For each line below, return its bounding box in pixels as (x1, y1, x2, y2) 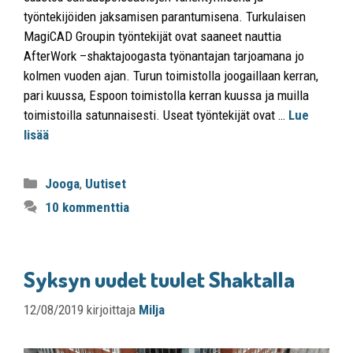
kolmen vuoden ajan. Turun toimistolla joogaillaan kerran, (24, 67, 318, 84)
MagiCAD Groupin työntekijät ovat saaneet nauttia (24, 28, 281, 44)
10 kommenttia (45, 199, 130, 215)
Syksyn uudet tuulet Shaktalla (24, 265, 295, 292)
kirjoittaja (87, 302, 139, 318)
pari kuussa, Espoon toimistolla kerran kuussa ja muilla (24, 87, 309, 103)
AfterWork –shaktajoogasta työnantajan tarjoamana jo (24, 47, 304, 64)
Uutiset (85, 175, 127, 191)
